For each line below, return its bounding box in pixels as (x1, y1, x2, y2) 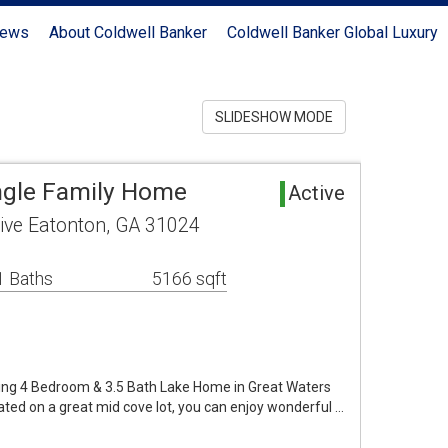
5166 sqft (152, 268, 227, 289)
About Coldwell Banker (49, 23, 207, 42)
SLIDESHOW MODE (215, 109, 333, 125)
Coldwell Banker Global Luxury (227, 23, 438, 42)
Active (288, 181, 345, 205)
